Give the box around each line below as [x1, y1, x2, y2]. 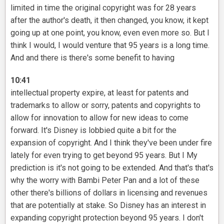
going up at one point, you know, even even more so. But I [10, 28, 209, 38]
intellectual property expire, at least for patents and [10, 88, 188, 98]
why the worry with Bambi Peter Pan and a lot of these [10, 175, 199, 185]
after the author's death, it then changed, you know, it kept [10, 15, 208, 25]
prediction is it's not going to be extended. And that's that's [10, 163, 213, 173]
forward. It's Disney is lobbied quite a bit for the [10, 125, 176, 135]
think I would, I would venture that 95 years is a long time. [10, 40, 209, 50]
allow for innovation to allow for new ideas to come [10, 113, 188, 123]
